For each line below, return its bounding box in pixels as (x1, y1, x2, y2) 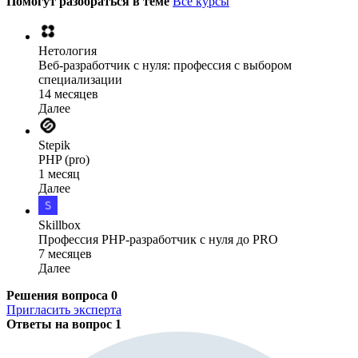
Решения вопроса (6, 288, 111, 302)
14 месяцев (38, 86, 98, 101)
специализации (38, 72, 122, 86)
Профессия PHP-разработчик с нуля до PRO (38, 232, 278, 246)
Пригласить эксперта (6, 302, 121, 316)
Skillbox (38, 217, 81, 232)
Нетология (38, 43, 97, 58)
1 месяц (38, 166, 80, 181)
